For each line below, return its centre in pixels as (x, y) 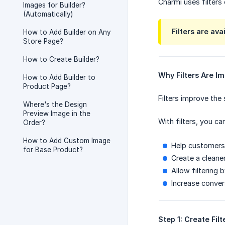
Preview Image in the (57, 114)
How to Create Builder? (61, 59)
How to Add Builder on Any (67, 32)
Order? (34, 123)
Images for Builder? (54, 5)
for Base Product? (53, 150)
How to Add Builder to (59, 77)
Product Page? (47, 86)
